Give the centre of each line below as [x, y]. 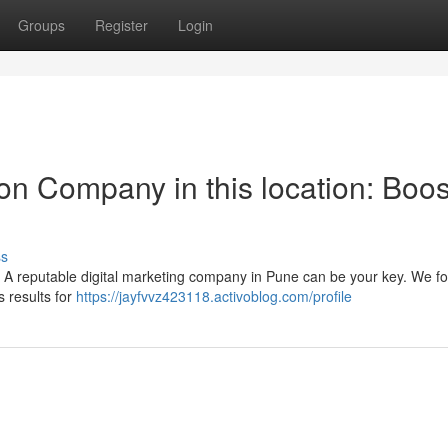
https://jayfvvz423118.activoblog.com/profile [214, 296]
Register [121, 25]
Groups [41, 25]
